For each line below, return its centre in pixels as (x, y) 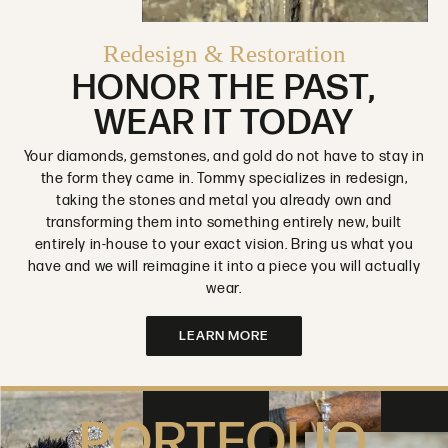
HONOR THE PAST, (224, 89)
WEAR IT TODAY (224, 124)
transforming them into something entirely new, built (224, 223)
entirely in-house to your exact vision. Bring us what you (224, 245)
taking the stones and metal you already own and (224, 201)
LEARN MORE (224, 336)
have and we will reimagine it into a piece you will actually (224, 267)
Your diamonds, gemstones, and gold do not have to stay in (224, 157)
